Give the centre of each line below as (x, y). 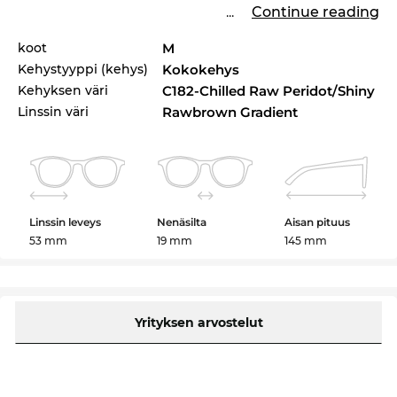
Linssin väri (53, 112)
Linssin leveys (66, 222)
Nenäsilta (182, 222)
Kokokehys (201, 70)
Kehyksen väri (63, 90)
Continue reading (315, 12)
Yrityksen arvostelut (198, 323)
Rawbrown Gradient (230, 112)
